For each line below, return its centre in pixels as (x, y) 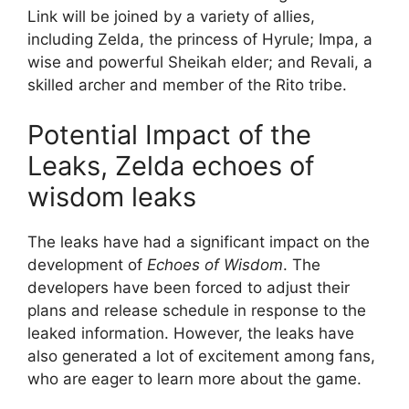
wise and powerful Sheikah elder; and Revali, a (200, 62)
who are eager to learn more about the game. (194, 379)
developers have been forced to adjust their (189, 288)
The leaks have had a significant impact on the (199, 242)
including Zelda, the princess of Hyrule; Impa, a (200, 39)
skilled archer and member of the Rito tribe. (187, 84)
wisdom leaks (112, 197)
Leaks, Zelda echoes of (171, 166)
